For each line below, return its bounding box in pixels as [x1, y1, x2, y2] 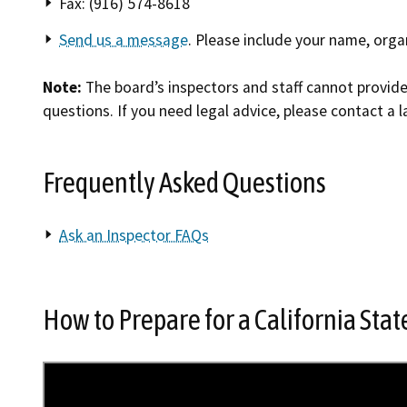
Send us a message [59, 29, 188, 50]
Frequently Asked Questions [43, 165, 326, 199]
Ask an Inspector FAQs [59, 225, 209, 246]
